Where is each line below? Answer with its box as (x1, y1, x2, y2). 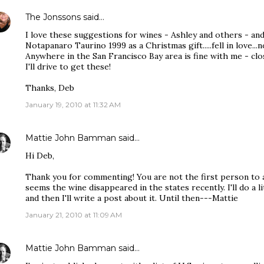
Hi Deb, (25, 150, 54, 161)
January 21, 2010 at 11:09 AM (25, 210, 122, 219)
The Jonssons (25, 12, 81, 22)
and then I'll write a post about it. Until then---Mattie (25, 193, 238, 203)
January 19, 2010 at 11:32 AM (25, 100, 121, 109)
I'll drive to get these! (25, 61, 111, 72)
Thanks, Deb (25, 82, 74, 93)
